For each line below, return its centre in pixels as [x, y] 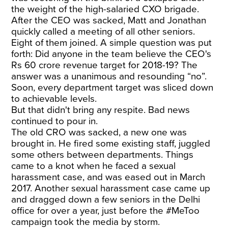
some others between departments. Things [103, 154]
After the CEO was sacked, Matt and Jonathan [109, 20]
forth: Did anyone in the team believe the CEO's [111, 54]
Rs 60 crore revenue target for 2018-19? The [105, 65]
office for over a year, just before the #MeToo [106, 210]
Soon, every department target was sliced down [112, 87]
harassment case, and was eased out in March [108, 177]
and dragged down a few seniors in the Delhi [106, 199]
